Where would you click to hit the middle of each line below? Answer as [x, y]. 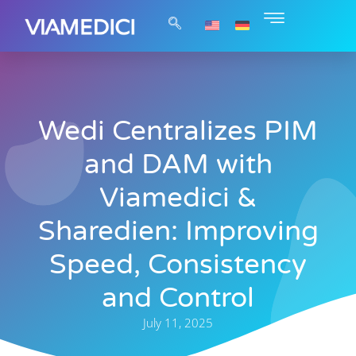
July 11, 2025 [178, 323]
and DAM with [178, 165]
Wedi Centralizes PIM [178, 132]
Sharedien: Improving [178, 232]
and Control [178, 298]
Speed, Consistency [178, 265]
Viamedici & [178, 198]
